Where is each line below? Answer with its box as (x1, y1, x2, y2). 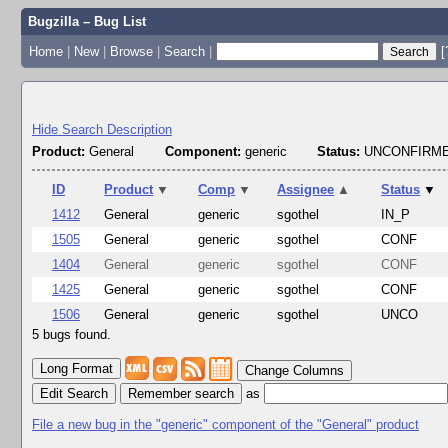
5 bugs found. (32, 327, 111, 343)
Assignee (277, 182, 335, 198)
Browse (109, 43, 153, 59)
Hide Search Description (32, 122, 172, 137)
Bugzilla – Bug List (27, 14, 146, 29)
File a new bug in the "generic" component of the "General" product (32, 416, 419, 432)
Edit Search (40, 385, 108, 401)
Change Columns (245, 363, 344, 379)
